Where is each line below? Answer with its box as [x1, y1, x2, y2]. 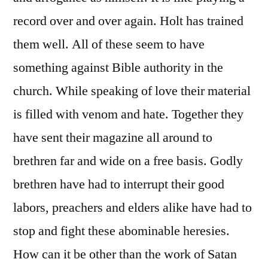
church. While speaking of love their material [13, 83, 251, 100]
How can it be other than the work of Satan [13, 246, 237, 263]
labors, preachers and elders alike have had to [13, 199, 252, 217]
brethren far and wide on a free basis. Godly [13, 153, 243, 170]
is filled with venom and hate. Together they [13, 106, 243, 123]
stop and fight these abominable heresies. [13, 223, 230, 240]
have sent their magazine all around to [13, 129, 212, 147]
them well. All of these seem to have [13, 36, 205, 53]
